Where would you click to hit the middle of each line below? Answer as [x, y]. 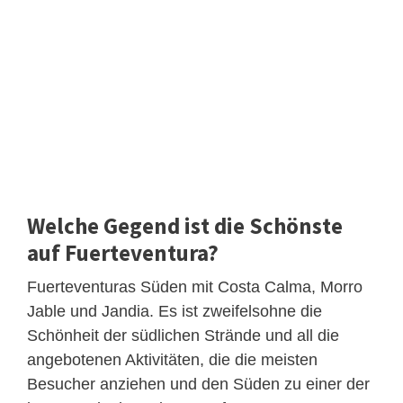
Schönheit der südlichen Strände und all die [183, 335]
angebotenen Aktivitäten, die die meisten [172, 359]
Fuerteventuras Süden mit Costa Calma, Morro [195, 287]
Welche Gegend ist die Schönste [185, 225]
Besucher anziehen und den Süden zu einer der [198, 384]
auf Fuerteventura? [123, 252]
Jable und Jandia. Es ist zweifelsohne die [175, 311]
